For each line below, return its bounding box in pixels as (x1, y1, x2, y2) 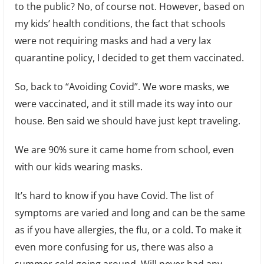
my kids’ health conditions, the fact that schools (14, 16, 226, 30)
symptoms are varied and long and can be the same (14, 206, 245, 219)
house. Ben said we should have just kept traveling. (14, 114, 240, 127)
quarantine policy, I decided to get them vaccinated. (14, 51, 244, 64)
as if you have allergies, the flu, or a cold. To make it (14, 223, 242, 236)
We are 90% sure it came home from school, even (14, 143, 234, 156)
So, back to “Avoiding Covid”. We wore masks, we (14, 80, 229, 93)
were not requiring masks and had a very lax (14, 34, 211, 47)
